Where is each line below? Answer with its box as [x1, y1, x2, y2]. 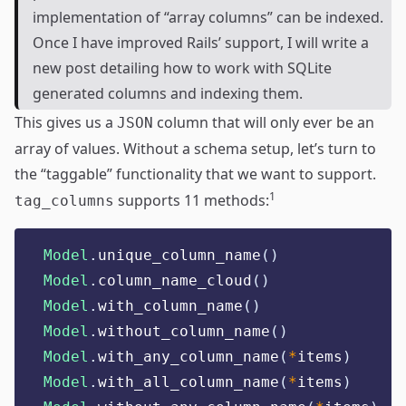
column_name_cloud [98, 272, 252, 289]
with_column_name [98, 297, 243, 314]
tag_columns [14, 192, 114, 209]
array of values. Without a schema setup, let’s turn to [14, 139, 376, 159]
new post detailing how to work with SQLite [33, 58, 332, 78]
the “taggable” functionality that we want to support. [14, 164, 376, 184]
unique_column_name [98, 246, 261, 264]
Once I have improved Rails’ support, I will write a [33, 33, 369, 53]
